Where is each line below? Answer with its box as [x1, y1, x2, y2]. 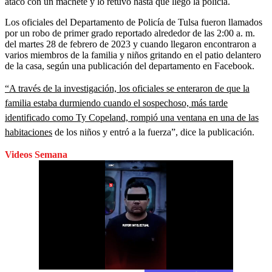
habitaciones [5, 126, 52, 137]
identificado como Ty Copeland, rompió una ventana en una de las [5, 112, 259, 123]
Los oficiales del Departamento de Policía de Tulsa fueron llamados [5, 16, 262, 27]
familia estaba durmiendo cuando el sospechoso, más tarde [5, 97, 228, 108]
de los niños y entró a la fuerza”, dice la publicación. [52, 126, 254, 137]
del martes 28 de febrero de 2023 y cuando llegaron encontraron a [5, 38, 256, 49]
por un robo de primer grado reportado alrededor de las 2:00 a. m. [5, 27, 255, 38]
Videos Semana [5, 149, 67, 160]
